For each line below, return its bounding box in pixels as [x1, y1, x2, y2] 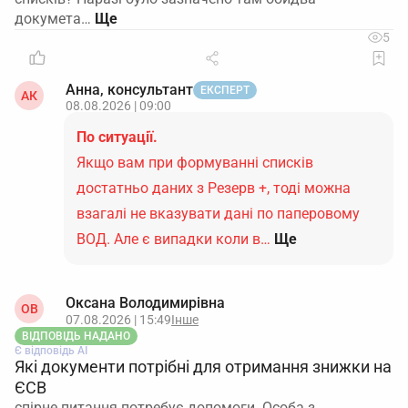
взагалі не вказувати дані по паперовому [76, 205, 360, 222]
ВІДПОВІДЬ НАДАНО [22, 330, 130, 342]
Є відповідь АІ [15, 344, 87, 357]
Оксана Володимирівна [66, 294, 225, 311]
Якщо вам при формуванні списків [76, 154, 313, 171]
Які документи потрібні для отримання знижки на [15, 357, 392, 376]
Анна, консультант [66, 81, 193, 98]
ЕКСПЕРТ [200, 84, 250, 97]
